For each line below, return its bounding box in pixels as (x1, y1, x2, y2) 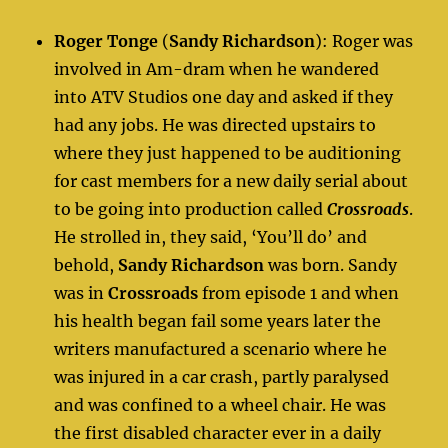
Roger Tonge (54, 30, 159, 51)
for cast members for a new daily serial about (54, 170, 409, 191)
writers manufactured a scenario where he (54, 338, 388, 359)
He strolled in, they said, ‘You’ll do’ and (54, 226, 368, 247)
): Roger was (315, 30, 414, 51)
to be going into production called (54, 198, 328, 219)
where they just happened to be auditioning (54, 142, 402, 163)
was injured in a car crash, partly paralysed (54, 366, 390, 387)
